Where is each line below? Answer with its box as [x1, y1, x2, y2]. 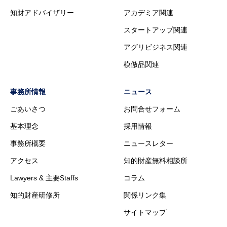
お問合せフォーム [124, 105, 180, 113]
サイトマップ [124, 208, 166, 217]
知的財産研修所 [10, 191, 60, 200]
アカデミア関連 [124, 9, 173, 17]
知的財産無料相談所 [124, 157, 187, 165]
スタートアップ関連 [124, 26, 187, 34]
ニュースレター [124, 139, 173, 148]
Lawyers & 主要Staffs [10, 174, 78, 182]
